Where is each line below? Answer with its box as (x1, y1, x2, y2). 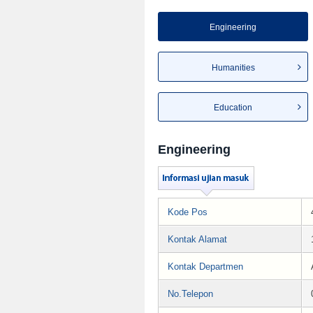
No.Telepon (168, 289, 213, 300)
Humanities (211, 62, 255, 73)
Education (214, 103, 252, 113)
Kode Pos (168, 207, 208, 218)
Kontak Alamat (168, 234, 227, 245)
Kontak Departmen (168, 261, 243, 272)
